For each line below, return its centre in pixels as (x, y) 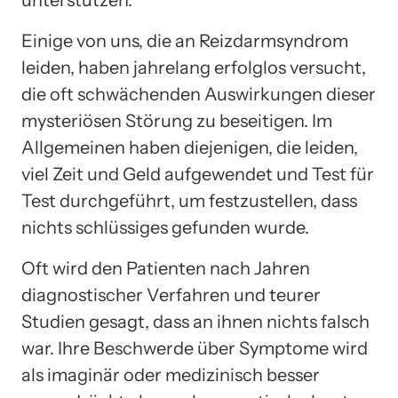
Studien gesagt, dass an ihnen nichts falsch (195, 321)
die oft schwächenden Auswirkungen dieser (199, 94)
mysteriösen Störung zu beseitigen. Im (177, 120)
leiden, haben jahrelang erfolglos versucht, (194, 67)
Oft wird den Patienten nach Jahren (166, 268)
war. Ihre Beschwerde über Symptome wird (195, 348)
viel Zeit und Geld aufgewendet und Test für (198, 174)
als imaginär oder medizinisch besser (171, 374)
